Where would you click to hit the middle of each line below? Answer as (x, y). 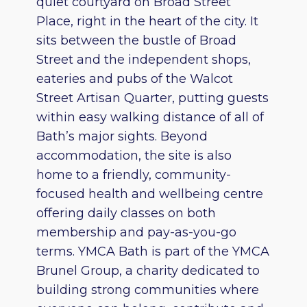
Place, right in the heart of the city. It (147, 22)
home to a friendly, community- (133, 175)
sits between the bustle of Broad (136, 41)
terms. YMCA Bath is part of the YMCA (152, 252)
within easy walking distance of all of (150, 118)
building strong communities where (147, 290)
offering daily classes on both (126, 213)
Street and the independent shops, (143, 60)
